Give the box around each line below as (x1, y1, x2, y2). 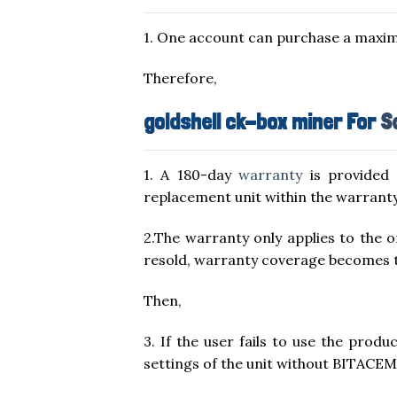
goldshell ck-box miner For (144, 108, 380, 136)
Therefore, (144, 68, 217, 87)
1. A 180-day (144, 166, 239, 184)
